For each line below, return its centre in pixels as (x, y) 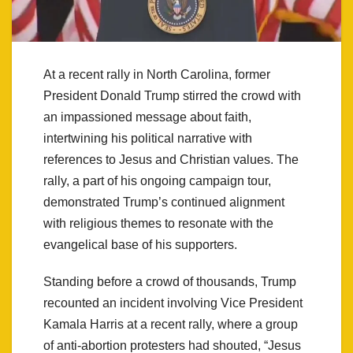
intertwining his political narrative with (148, 138)
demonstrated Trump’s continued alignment (164, 202)
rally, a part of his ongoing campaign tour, (157, 180)
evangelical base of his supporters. (140, 244)
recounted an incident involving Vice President (173, 303)
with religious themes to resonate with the (158, 223)
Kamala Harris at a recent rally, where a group (171, 324)
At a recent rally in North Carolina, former (157, 74)
